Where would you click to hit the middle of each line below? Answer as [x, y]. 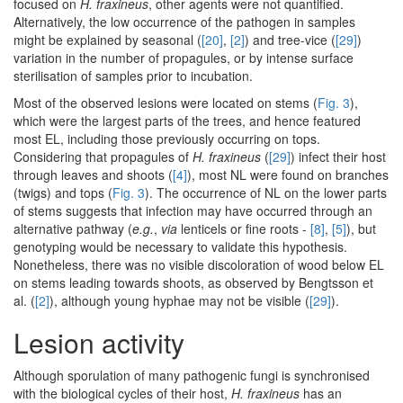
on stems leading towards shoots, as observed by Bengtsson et [193, 282]
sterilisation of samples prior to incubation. [133, 75]
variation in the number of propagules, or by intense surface [184, 57]
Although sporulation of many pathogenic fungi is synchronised [192, 375]
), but [361, 228]
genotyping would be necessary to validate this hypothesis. [180, 246]
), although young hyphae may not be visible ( [179, 300]
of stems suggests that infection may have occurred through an [193, 210]
